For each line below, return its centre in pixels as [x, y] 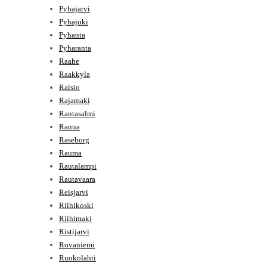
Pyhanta [72, 35]
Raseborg [74, 139]
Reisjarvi [74, 192]
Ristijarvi [74, 231]
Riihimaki [75, 218]
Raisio [69, 87]
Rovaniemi [77, 244]
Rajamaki [74, 100]
